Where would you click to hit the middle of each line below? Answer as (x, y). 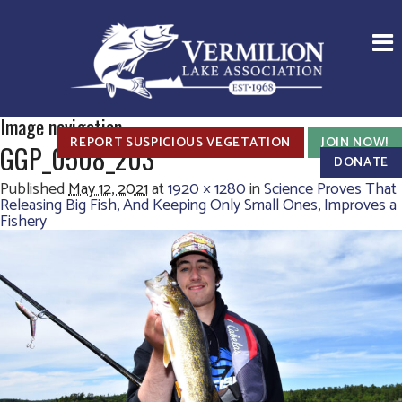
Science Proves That (330, 189)
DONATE (361, 162)
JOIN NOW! (355, 143)
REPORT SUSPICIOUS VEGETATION (180, 143)
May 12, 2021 (108, 189)
